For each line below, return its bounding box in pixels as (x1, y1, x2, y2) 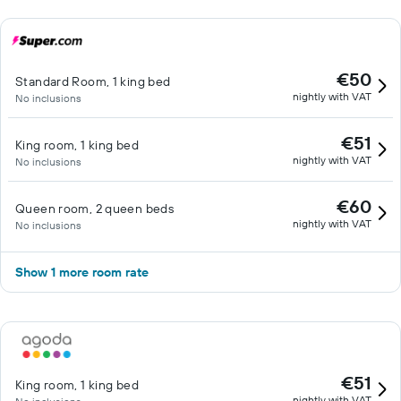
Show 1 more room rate (15, 264, 149, 280)
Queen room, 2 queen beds (15, 200, 175, 217)
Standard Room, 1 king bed (15, 73, 171, 90)
